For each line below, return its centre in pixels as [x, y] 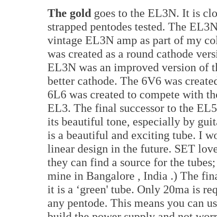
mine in [67, 176]
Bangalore [110, 176]
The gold [69, 13]
